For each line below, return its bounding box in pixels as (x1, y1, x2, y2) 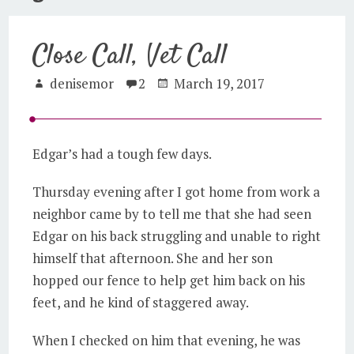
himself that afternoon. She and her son (32, 249, 273, 267)
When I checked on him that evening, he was (32, 331, 301, 349)
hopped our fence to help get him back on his (32, 271, 306, 289)
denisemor (50, 74, 115, 92)
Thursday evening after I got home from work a (32, 183, 321, 201)
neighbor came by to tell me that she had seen (32, 205, 312, 223)
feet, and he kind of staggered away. (32, 293, 250, 311)
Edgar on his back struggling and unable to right (32, 227, 322, 245)
